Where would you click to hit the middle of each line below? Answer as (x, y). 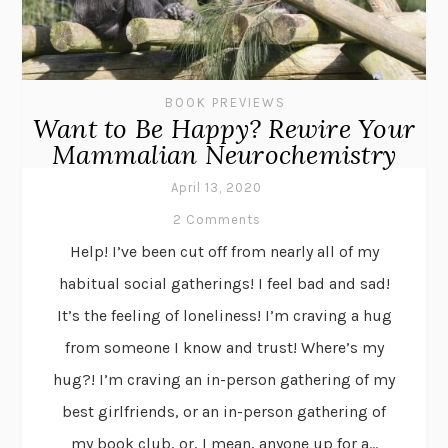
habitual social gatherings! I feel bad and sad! (224, 283)
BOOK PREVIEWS (225, 102)
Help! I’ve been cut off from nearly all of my (224, 251)
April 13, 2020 (216, 187)
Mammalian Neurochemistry (224, 154)
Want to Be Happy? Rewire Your (224, 128)
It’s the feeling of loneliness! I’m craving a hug (224, 315)
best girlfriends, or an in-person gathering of (224, 411)
